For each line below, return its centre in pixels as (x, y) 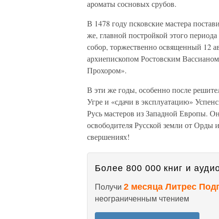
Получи (109, 187)
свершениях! (108, 137)
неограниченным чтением (142, 199)
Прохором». (107, 70)
